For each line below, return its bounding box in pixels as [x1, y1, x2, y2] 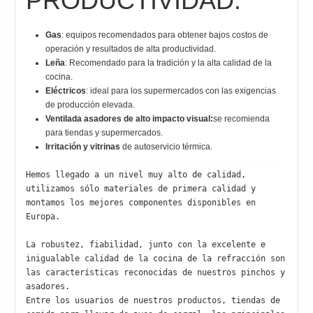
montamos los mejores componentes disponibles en [26, 198, 256, 208]
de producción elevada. [45, 100, 136, 110]
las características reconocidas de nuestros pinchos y [26, 268, 286, 278]
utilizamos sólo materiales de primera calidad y [26, 184, 256, 194]
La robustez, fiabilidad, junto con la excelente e [26, 240, 266, 250]
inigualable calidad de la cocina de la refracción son [26, 254, 286, 264]
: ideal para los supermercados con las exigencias [86, 86, 277, 96]
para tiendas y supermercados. [45, 128, 163, 138]
